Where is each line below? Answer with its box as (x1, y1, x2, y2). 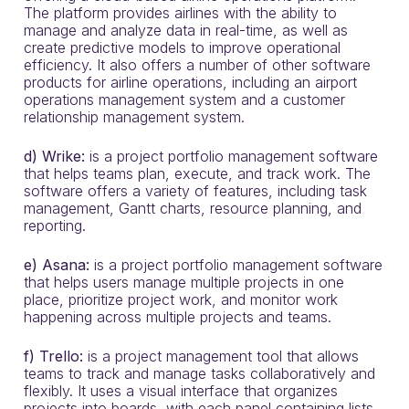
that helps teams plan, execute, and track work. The (24, 164, 371, 183)
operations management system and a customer (24, 90, 345, 109)
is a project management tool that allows (83, 347, 359, 365)
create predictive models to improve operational (24, 38, 341, 57)
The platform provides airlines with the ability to (24, 4, 337, 22)
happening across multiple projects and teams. (24, 308, 331, 326)
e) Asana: (24, 256, 94, 274)
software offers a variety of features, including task (24, 182, 367, 200)
